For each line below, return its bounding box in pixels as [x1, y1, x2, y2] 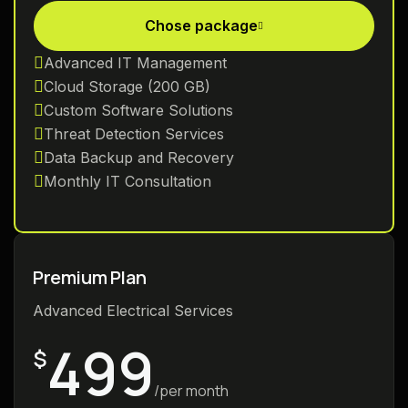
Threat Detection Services [44, 124, 224, 143]
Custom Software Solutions [44, 100, 233, 119]
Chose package [145, 15, 258, 35]
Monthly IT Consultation [44, 171, 211, 190]
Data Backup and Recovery [44, 148, 234, 167]
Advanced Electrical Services [33, 301, 233, 320]
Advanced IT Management [44, 53, 227, 72]
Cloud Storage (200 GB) [44, 76, 210, 96]
